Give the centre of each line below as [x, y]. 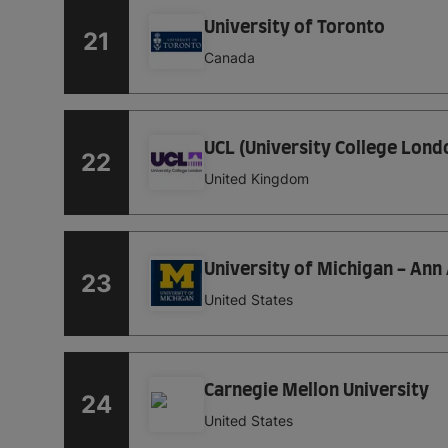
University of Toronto [294, 28]
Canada [229, 58]
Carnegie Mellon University [316, 391]
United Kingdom [256, 179]
